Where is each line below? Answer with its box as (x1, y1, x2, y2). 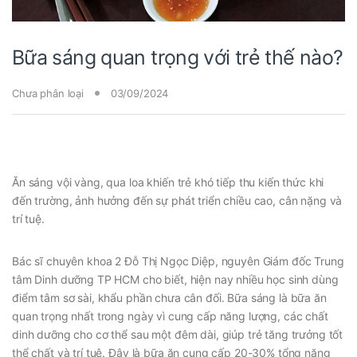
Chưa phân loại (12, 86, 87, 100)
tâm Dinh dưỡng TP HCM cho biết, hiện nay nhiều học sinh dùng (12, 272, 339, 286)
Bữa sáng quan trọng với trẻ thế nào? (12, 45, 343, 69)
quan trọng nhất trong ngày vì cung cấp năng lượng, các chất (12, 308, 328, 323)
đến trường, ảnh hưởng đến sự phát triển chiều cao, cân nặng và (12, 193, 343, 207)
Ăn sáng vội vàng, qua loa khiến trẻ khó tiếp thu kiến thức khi (12, 175, 324, 189)
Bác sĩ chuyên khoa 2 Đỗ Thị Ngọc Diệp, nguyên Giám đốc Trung (12, 253, 344, 268)
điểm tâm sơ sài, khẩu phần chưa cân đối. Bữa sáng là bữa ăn (12, 290, 327, 304)
